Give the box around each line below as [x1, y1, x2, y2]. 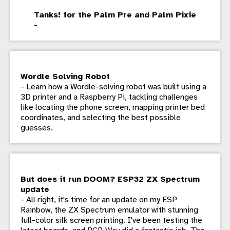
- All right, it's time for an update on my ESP [21, 195, 177, 205]
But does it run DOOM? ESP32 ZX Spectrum [21, 174, 200, 185]
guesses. [21, 123, 53, 133]
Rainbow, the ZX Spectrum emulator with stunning [21, 205, 198, 216]
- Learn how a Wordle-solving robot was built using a [21, 82, 206, 92]
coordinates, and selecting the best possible [21, 112, 181, 123]
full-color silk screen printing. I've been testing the [21, 215, 202, 226]
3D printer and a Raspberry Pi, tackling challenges [21, 92, 198, 103]
